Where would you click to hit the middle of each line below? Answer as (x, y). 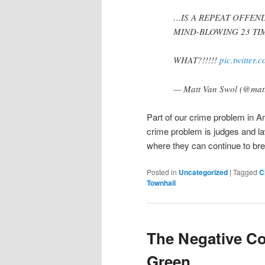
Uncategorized (203, 172)
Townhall (161, 183)
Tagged (245, 172)
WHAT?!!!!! (196, 60)
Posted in (162, 172)
